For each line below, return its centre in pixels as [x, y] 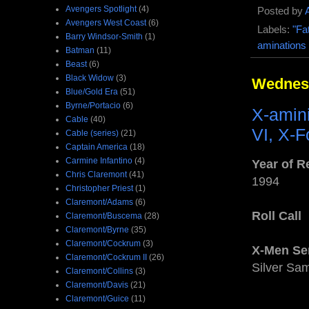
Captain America [97, 147]
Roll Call [277, 216]
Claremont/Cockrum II [106, 257]
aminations [282, 46]
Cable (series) [92, 133]
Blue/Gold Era [92, 91]
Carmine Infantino [99, 160]
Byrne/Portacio [93, 105]
